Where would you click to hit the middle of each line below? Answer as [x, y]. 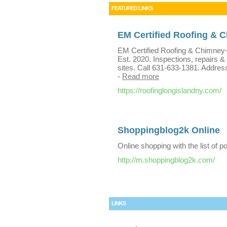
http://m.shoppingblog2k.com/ [166, 160]
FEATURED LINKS [132, 8]
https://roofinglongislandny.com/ [169, 90]
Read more [141, 76]
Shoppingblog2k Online [169, 130]
